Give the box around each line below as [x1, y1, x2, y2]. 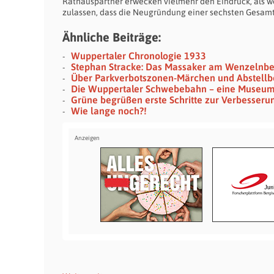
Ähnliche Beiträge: [62, 30, 161, 44]
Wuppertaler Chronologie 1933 [71, 50, 206, 61]
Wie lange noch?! [71, 105, 147, 116]
